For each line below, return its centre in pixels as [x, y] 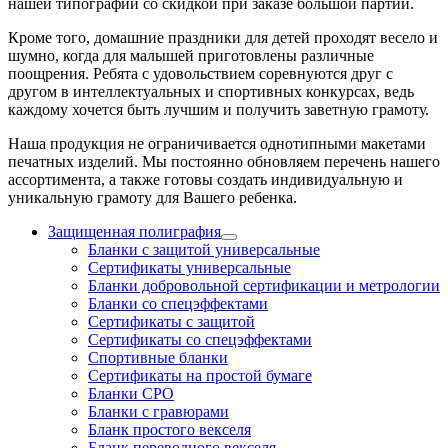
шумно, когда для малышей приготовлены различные [191, 56]
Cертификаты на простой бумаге [200, 376]
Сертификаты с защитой [171, 322]
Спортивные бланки [158, 358]
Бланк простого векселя [169, 430]
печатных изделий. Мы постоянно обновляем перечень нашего [224, 162]
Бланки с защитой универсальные [204, 250]
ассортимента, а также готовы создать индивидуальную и [205, 180]
